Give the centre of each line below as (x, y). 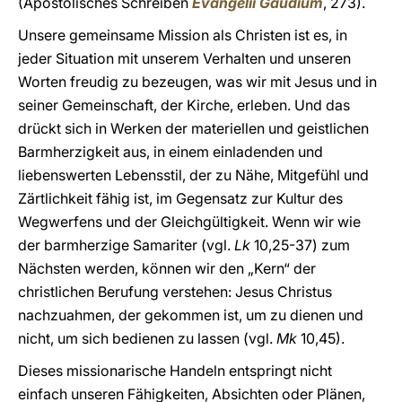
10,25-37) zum (300, 245)
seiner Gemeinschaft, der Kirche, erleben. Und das (184, 105)
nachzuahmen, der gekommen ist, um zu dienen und (191, 315)
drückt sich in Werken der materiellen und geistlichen (193, 128)
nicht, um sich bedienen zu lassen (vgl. (147, 338)
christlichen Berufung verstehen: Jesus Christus (175, 292)
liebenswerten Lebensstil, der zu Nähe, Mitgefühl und (193, 175)
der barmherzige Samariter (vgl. (126, 245)
